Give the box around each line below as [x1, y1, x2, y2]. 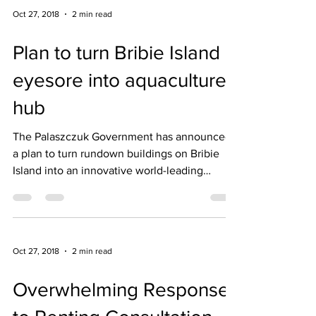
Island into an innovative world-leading [13, 164, 203, 176]
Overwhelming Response [13, 279, 229, 300]
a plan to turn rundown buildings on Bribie [13, 147, 219, 159]
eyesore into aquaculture [13, 69, 226, 91]
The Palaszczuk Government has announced [13, 130, 231, 142]
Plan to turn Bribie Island [13, 42, 220, 63]
